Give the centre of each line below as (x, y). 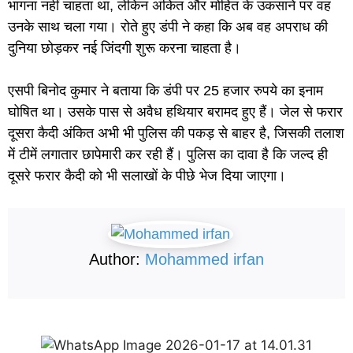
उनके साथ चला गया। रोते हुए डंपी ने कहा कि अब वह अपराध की (168, 26)
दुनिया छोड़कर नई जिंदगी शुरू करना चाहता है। (124, 48)
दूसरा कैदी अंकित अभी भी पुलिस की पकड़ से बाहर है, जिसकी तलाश (176, 133)
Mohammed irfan (204, 259)
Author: (117, 259)
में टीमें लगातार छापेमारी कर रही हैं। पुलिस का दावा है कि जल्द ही (168, 154)
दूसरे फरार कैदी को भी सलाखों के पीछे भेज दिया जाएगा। (147, 175)
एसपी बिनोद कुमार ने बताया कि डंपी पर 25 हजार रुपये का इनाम (165, 90)
